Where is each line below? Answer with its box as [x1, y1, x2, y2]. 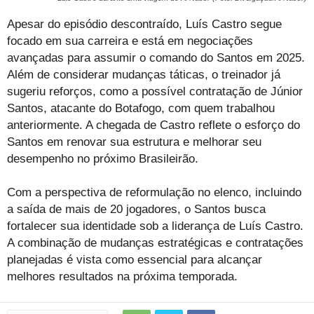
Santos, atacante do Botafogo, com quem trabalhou [7, 102, 275, 116]
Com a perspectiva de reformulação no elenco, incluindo [7, 186, 301, 200]
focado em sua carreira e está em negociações [7, 34, 253, 48]
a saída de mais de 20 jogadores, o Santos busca [7, 203, 266, 217]
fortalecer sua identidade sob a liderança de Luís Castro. [7, 219, 303, 233]
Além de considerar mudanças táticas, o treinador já [7, 68, 280, 82]
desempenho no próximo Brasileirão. [7, 152, 198, 166]
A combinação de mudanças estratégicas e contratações [7, 236, 303, 250]
